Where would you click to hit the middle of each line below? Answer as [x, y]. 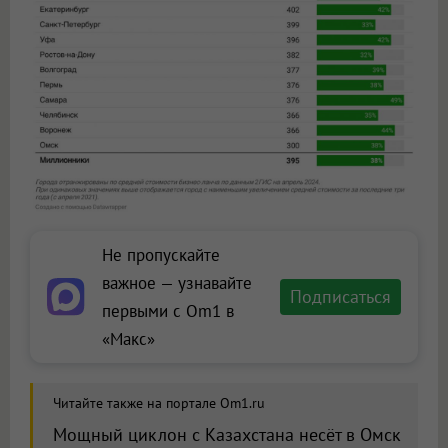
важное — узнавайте [177, 283]
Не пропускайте [161, 255]
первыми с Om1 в [168, 311]
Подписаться [340, 297]
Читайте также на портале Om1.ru [159, 403]
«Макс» [128, 339]
